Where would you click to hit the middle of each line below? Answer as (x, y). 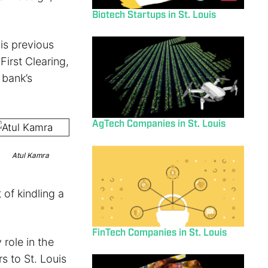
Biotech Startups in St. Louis (154, 15)
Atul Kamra (30, 156)
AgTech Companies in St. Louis (159, 124)
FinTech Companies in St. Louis (159, 233)
